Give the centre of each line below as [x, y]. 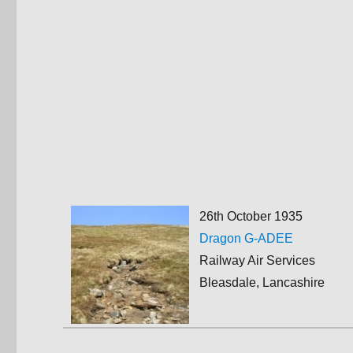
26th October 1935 [251, 216]
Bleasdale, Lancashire [262, 282]
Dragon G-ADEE [246, 238]
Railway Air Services [257, 260]
